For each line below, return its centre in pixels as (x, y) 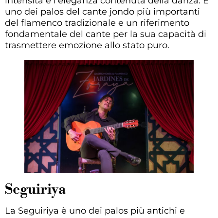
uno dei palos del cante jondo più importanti (102, 12)
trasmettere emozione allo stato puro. (87, 45)
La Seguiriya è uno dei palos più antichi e (95, 211)
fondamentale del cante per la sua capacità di (106, 34)
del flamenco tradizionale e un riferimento (97, 23)
